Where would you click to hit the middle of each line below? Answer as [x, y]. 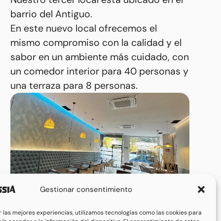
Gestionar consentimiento [86, 190]
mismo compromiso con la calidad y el [96, 43]
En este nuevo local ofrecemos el [83, 29]
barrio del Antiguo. [51, 14]
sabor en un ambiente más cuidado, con [99, 57]
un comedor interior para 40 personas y [99, 72]
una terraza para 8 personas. [74, 86]
